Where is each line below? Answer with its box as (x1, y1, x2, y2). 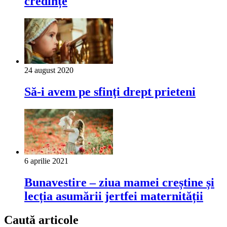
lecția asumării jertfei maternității (24, 189, 203, 203)
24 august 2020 (24, 66, 73, 75)
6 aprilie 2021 (24, 157, 68, 166)
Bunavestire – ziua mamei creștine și (24, 175, 214, 189)
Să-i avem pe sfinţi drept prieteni (24, 85, 196, 99)
